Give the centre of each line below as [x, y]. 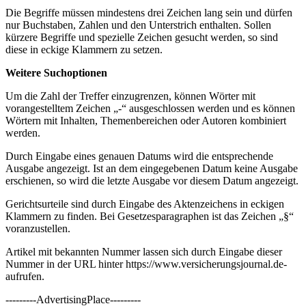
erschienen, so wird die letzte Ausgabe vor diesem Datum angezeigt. [152, 181]
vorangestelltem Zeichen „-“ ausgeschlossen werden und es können [150, 109]
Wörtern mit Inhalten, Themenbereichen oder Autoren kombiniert [146, 121]
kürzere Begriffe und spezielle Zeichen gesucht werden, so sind [142, 38]
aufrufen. [25, 277]
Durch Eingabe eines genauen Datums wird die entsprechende [139, 156]
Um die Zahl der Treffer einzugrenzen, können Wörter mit [130, 96]
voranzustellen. [38, 229]
